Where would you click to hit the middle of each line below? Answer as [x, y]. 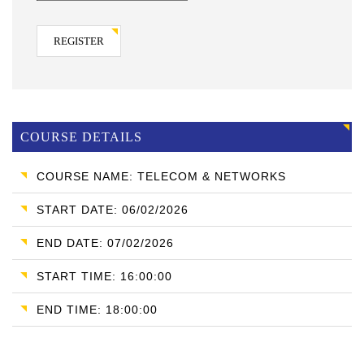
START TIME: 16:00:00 [104, 277]
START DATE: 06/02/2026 [113, 210]
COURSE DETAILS [81, 137]
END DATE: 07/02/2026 [105, 243]
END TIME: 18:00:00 [97, 310]
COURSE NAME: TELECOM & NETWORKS [161, 177]
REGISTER [79, 41]
